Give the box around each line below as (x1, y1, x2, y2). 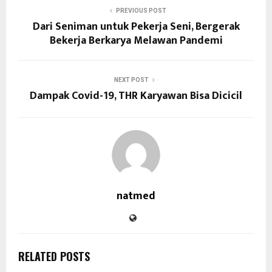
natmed (117, 186, 155, 205)
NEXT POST (114, 76, 149, 83)
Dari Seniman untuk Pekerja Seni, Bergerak (32, 17, 240, 36)
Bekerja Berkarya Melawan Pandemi (49, 31, 223, 50)
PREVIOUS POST (115, 7, 166, 14)
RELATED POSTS (18, 248, 90, 264)
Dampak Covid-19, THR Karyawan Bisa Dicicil (30, 86, 242, 105)
